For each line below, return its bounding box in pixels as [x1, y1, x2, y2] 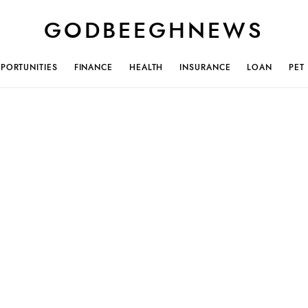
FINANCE [74, 61, 113, 73]
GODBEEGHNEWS [44, 15, 264, 45]
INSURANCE [179, 61, 231, 73]
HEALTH [129, 61, 164, 73]
